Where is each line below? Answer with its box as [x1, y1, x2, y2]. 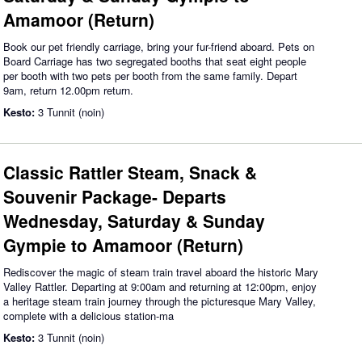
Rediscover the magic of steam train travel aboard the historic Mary [3, 264, 318, 280]
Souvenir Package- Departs [3, 184, 226, 208]
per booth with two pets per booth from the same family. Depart [3, 68, 297, 83]
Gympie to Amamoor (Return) [3, 233, 243, 257]
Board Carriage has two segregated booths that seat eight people [3, 53, 306, 69]
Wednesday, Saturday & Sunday [3, 208, 265, 233]
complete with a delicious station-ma [3, 308, 174, 323]
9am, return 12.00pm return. [3, 82, 133, 98]
